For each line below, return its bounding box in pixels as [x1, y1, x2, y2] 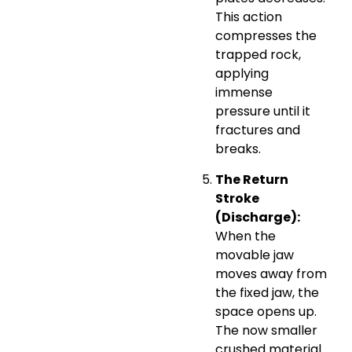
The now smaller [215, 321, 317, 339]
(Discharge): [215, 207, 300, 226]
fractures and [215, 121, 300, 140]
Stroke [215, 189, 259, 207]
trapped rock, [215, 46, 301, 64]
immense [215, 83, 273, 102]
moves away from [215, 264, 327, 283]
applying [215, 64, 269, 83]
